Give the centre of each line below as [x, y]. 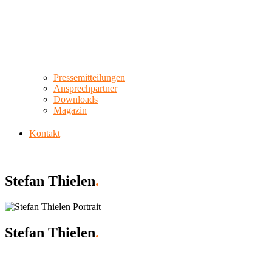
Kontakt [45, 134]
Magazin [70, 110]
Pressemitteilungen [89, 78]
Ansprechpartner [85, 89]
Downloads [76, 100]
